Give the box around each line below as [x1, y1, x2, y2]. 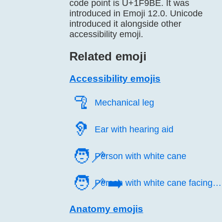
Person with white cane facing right [95, 178, 213, 188]
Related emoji [69, 50, 147, 63]
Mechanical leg [95, 98, 154, 108]
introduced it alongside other [69, 19, 181, 29]
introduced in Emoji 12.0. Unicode [69, 8, 203, 18]
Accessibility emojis [69, 73, 161, 84]
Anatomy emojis [69, 204, 143, 214]
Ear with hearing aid [95, 124, 173, 134]
